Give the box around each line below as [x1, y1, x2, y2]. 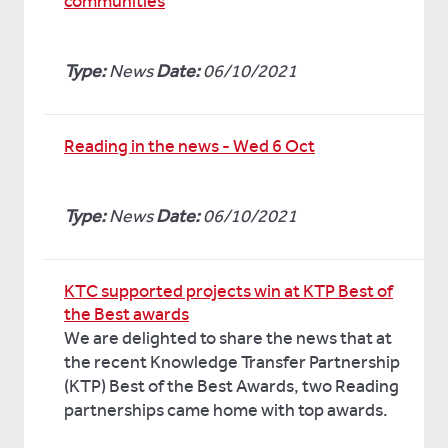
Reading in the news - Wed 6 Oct [64, 135, 315, 157]
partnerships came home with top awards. [64, 399, 388, 421]
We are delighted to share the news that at [64, 327, 392, 349]
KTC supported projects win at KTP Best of [64, 280, 393, 302]
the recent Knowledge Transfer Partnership [64, 351, 400, 373]
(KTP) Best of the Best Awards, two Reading [64, 375, 399, 397]
